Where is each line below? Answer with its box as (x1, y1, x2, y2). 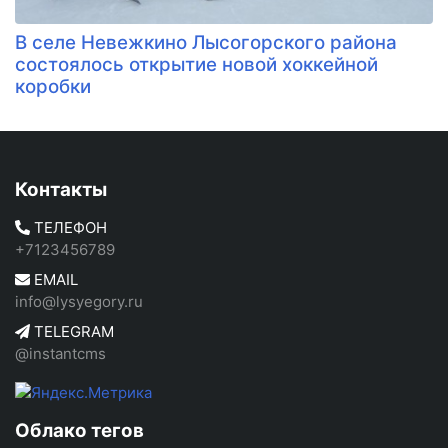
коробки (15, 75, 91, 98)
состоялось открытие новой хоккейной (15, 53, 378, 76)
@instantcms (15, 344, 106, 364)
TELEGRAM (30, 322, 114, 342)
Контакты (15, 178, 107, 202)
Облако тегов (15, 419, 144, 442)
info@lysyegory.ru (15, 292, 143, 312)
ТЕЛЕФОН (30, 218, 107, 238)
